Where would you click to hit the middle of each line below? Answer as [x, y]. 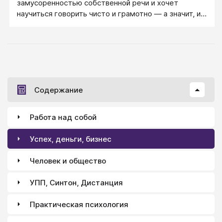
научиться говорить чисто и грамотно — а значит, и [109, 14]
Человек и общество [68, 161]
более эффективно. [53, 25]
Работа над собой [63, 117]
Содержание [58, 90]
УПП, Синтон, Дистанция [76, 182]
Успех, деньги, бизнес [71, 139]
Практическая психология [79, 204]
